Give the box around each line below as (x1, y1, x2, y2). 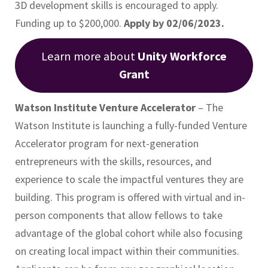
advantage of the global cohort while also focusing (15, 226, 243, 240)
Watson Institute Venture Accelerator (15, 100, 196, 114)
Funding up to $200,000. (15, 16, 124, 30)
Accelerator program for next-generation (15, 136, 199, 150)
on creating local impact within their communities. (15, 243, 239, 258)
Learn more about (41, 48, 138, 64)
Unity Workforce (138, 48, 227, 64)
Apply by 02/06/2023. (124, 16, 224, 30)
